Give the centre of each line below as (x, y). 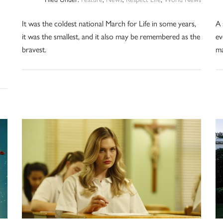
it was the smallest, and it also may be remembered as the (111, 36)
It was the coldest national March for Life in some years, (109, 23)
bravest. (34, 49)
